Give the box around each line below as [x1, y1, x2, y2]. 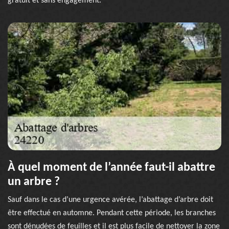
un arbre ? [8, 176, 60, 188]
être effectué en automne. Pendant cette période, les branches [8, 209, 216, 217]
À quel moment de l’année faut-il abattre [8, 162, 215, 174]
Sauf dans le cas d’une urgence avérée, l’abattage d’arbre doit [8, 196, 213, 204]
